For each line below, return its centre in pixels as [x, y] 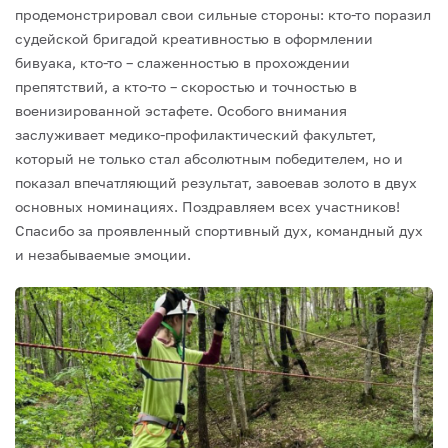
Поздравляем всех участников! [289, 206]
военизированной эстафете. [114, 110]
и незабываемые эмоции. [103, 254]
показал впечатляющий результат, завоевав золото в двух [216, 182]
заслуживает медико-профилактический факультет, [195, 134]
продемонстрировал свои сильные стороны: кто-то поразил [223, 14]
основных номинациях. [96, 206]
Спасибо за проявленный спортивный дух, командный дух [219, 230]
